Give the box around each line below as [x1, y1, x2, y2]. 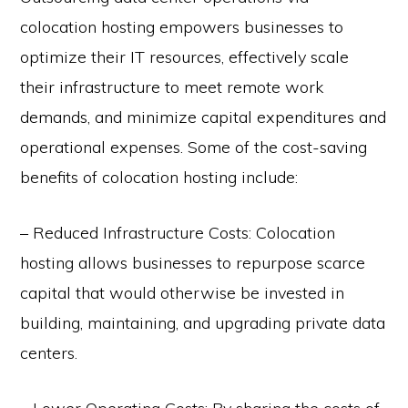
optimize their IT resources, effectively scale [20, 46, 350, 68]
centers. [20, 342, 78, 364]
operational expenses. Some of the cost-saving [20, 137, 368, 158]
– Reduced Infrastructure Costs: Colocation [20, 222, 336, 244]
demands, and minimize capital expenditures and [20, 107, 387, 128]
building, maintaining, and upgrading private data [20, 312, 386, 334]
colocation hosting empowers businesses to [20, 16, 344, 38]
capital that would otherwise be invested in [20, 282, 345, 304]
